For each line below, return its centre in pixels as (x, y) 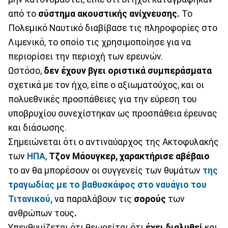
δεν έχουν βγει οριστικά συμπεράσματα (128, 70)
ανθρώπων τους (41, 213)
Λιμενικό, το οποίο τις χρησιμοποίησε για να (99, 42)
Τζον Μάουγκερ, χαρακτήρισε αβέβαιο (129, 156)
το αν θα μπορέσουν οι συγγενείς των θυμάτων (105, 170)
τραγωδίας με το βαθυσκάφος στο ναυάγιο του (107, 184)
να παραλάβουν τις (94, 199)
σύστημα (57, 13)
